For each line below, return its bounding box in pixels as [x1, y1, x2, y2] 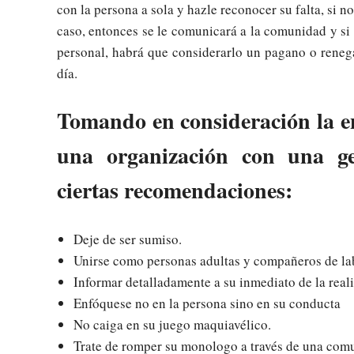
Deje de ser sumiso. [73, 229, 183, 248]
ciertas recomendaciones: [57, 174, 292, 207]
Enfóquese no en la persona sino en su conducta [73, 293, 341, 312]
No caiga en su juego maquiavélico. [73, 314, 272, 333]
